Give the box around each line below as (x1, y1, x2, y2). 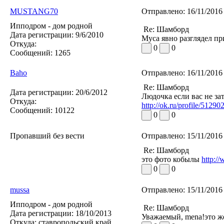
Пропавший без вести (10, 131, 84, 140)
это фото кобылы (141, 155, 201, 164)
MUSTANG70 (10, 7, 58, 16)
